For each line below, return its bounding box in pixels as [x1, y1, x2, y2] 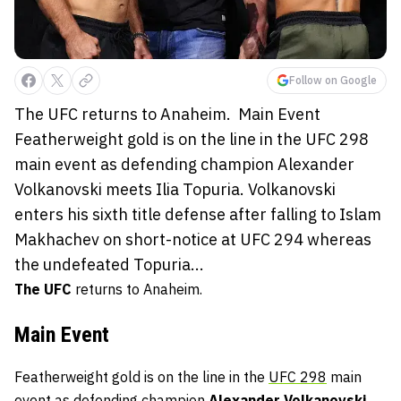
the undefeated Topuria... [14, 254, 204, 276]
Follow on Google [289, 73, 377, 88]
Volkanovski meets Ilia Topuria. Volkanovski [14, 179, 336, 200]
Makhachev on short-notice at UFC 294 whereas [14, 229, 371, 251]
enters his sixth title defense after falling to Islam [14, 204, 381, 226]
